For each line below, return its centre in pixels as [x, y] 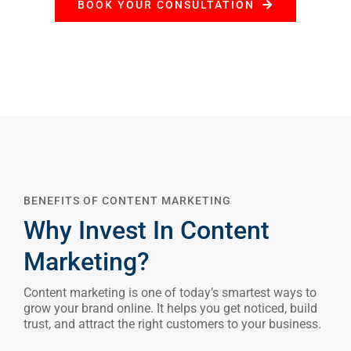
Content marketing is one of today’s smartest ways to [170, 292]
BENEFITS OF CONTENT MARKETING [127, 200]
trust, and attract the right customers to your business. [172, 324]
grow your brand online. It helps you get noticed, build [170, 308]
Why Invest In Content [147, 230]
